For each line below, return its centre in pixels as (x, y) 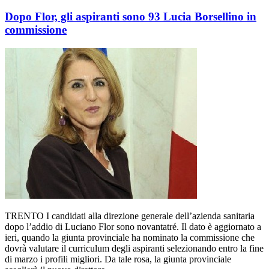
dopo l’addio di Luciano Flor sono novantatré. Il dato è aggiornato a (133, 226)
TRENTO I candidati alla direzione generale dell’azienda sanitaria (130, 216)
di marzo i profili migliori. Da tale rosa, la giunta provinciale (118, 259)
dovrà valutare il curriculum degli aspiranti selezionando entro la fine (134, 248)
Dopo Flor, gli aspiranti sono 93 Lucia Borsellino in (131, 17)
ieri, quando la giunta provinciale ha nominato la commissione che (130, 237)
